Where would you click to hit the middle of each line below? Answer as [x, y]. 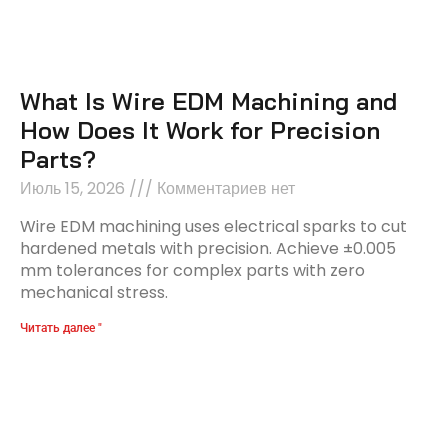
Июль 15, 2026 [74, 189]
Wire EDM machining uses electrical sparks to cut [213, 227]
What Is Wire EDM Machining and [208, 101]
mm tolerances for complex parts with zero [192, 271]
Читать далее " [61, 328]
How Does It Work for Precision [200, 130]
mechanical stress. [94, 293]
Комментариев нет [224, 189]
